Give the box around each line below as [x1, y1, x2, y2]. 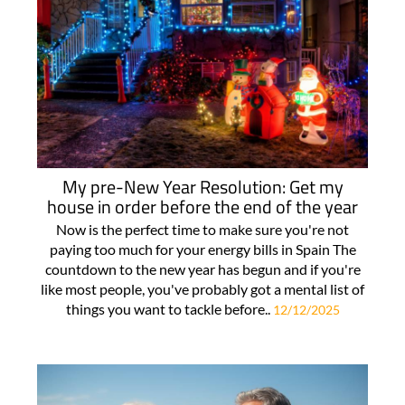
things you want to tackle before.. [65, 299, 273, 317]
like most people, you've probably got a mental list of [41, 279, 364, 297]
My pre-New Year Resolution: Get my [61, 172, 344, 201]
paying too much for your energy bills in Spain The [49, 240, 356, 258]
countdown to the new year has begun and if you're [44, 259, 361, 278]
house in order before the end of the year [47, 192, 358, 221]
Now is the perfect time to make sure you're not [56, 220, 349, 238]
